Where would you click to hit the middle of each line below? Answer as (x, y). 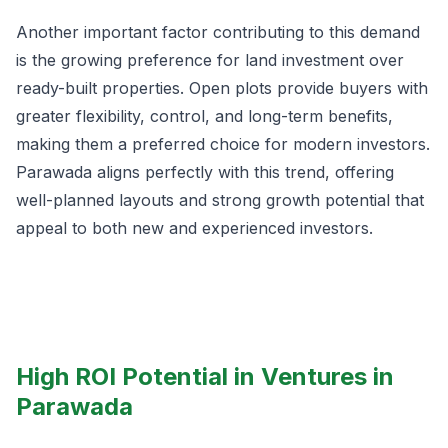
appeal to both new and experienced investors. (194, 228)
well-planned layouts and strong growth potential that (220, 200)
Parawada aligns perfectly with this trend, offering (205, 172)
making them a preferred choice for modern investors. (223, 144)
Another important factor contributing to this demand (218, 32)
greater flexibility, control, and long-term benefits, (204, 116)
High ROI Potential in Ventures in (205, 377)
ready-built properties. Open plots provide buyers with (222, 88)
